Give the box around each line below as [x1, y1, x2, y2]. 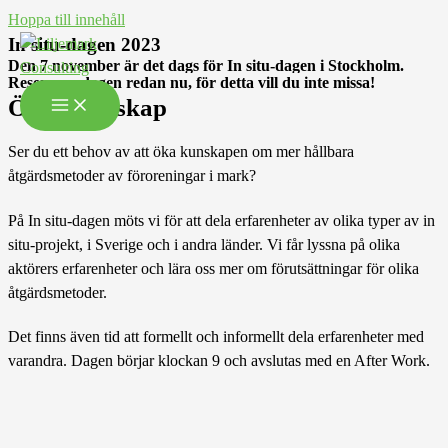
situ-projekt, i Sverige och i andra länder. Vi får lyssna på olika [8, 234, 400, 254]
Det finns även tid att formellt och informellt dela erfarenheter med [8, 327, 424, 347]
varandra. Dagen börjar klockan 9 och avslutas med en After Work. [8, 351, 430, 371]
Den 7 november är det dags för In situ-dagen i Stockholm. [8, 56, 404, 75]
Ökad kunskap [8, 94, 167, 121]
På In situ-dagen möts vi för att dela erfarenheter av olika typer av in [8, 210, 435, 230]
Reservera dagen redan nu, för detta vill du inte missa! [8, 73, 375, 92]
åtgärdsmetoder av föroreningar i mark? [8, 166, 256, 186]
